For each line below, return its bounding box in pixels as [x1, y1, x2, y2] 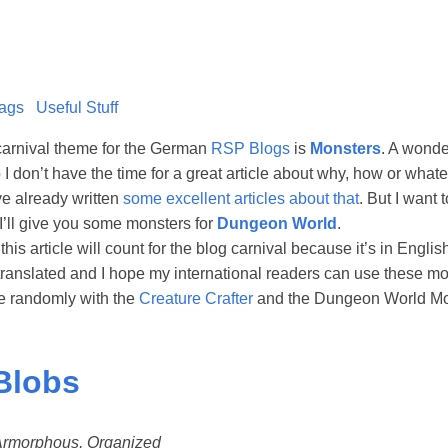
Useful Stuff [36, 98, 118, 116]
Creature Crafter [139, 289, 253, 307]
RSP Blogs [211, 139, 290, 157]
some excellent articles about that [123, 189, 359, 207]
